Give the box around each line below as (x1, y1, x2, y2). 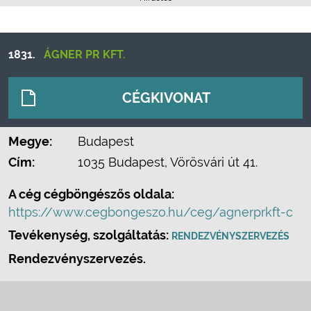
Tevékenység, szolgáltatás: (8, 228, 171, 242)
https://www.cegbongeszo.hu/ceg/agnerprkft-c (8, 205, 293, 219)
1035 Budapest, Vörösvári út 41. (78, 155, 258, 169)
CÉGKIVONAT (122, 90, 210, 106)
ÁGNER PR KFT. (44, 48, 126, 61)
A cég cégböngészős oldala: (8, 187, 174, 201)
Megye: (8, 134, 52, 149)
